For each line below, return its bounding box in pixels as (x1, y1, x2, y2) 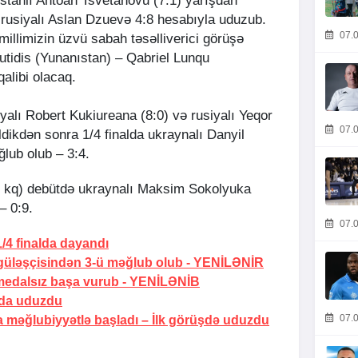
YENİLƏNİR (193, 256, 264, 270)
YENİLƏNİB (129, 275, 200, 289)
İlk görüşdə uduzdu (152, 313, 269, 328)
